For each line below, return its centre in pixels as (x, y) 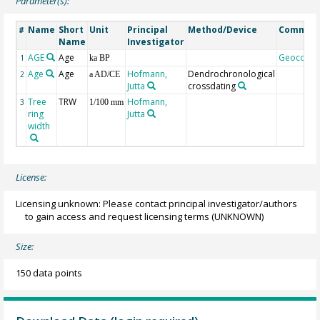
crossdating (212, 86)
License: (31, 177)
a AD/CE (105, 74)
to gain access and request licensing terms (117, 216)
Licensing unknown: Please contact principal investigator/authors (157, 203)
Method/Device (223, 29)
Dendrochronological (232, 74)
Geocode (298, 57)
